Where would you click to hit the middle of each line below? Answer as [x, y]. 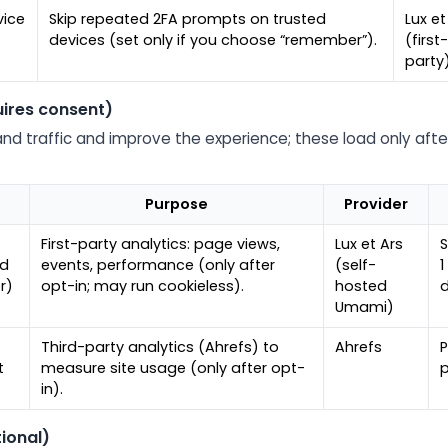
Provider [376, 204]
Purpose [176, 204]
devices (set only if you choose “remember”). [213, 40]
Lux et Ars [369, 244]
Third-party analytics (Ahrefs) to [160, 347]
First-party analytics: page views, [161, 244]
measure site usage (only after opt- [173, 368]
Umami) [365, 307]
